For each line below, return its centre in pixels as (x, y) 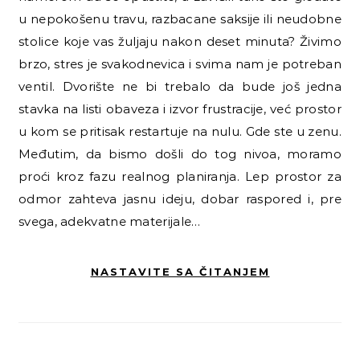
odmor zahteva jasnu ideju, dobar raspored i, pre (180, 198)
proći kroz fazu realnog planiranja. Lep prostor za (180, 176)
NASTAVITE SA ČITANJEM (180, 271)
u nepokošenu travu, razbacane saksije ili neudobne (180, 18)
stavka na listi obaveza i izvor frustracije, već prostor (180, 108)
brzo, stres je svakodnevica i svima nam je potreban (180, 63)
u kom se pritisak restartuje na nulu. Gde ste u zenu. (180, 131)
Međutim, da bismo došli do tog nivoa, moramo (180, 153)
